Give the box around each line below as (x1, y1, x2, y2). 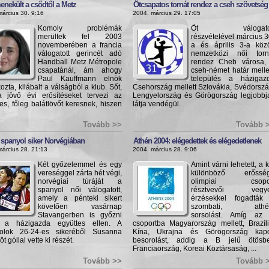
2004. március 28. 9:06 (133, 146, 197, 153)
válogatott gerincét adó (38, 49, 122, 58)
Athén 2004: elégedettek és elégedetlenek (133, 136, 261, 145)
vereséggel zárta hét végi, (38, 169, 122, 177)
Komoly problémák (38, 24, 122, 32)
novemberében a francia (38, 41, 122, 49)
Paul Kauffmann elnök (38, 74, 122, 83)
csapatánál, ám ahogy (38, 66, 122, 74)
